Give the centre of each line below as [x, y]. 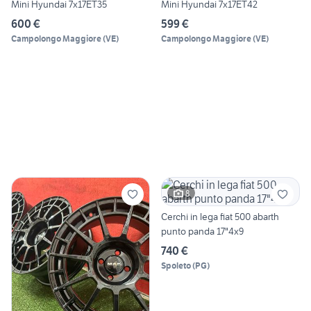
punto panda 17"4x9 [202, 232]
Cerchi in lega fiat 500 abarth [220, 217]
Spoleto [176, 266]
